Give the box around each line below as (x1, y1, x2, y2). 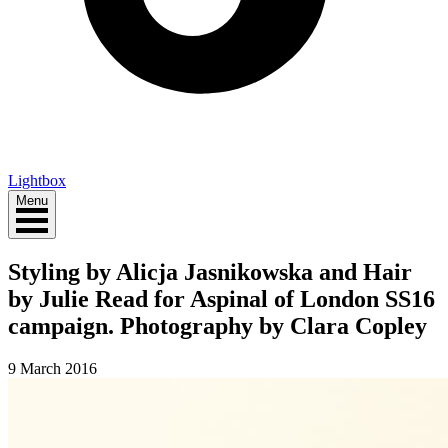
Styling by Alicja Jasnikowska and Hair (8, 258, 412, 285)
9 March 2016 (8, 359, 97, 377)
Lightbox (8, 171, 66, 189)
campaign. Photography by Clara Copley (8, 312, 427, 339)
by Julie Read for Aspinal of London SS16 (8, 285, 435, 312)
